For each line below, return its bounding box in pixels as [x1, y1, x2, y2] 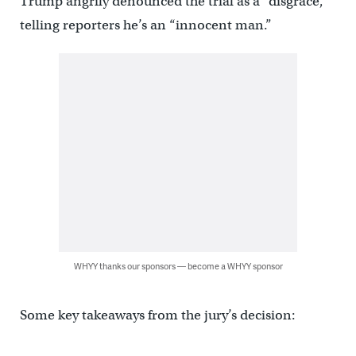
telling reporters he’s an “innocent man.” [19, 17, 272, 34]
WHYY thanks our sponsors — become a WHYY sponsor [73, 260, 283, 273]
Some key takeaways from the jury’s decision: [19, 307, 296, 324]
